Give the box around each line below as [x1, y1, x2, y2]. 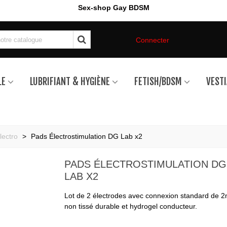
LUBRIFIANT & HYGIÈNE [29, 75, 110, 88]
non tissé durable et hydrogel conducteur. [64, 202, 197, 211]
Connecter [135, 35, 169, 44]
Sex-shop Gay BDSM [78, 4, 149, 12]
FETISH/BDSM [134, 75, 182, 88]
